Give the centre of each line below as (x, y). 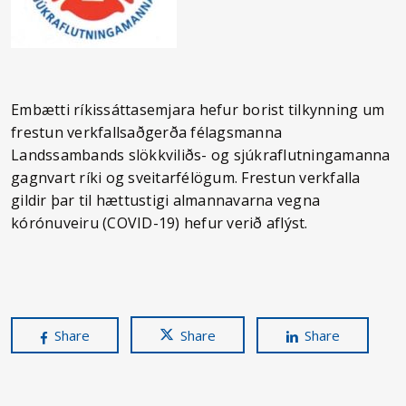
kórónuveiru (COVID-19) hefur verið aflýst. (159, 223)
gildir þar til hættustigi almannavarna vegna (165, 200)
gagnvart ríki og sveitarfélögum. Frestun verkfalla (186, 178)
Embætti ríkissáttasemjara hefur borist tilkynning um (198, 110)
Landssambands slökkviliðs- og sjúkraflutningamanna (201, 155)
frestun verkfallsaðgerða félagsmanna (146, 132)
